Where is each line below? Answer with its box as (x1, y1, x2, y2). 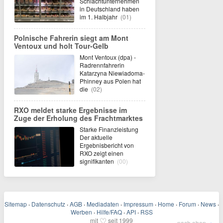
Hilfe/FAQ (96, 208, 122, 216)
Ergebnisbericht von (80, 141, 134, 149)
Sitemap (4, 200, 27, 208)
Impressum (123, 200, 153, 208)
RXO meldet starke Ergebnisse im (14, 105, 127, 115)
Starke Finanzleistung (80, 125, 138, 133)
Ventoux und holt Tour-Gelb (14, 41, 109, 51)
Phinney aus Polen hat (80, 77, 141, 85)
